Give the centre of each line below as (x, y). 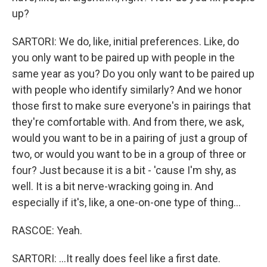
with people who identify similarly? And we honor (127, 90)
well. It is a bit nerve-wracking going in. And (113, 186)
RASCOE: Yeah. (47, 230)
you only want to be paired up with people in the (123, 58)
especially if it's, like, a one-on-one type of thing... (126, 202)
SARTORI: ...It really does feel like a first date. (116, 258)
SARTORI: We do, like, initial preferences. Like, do (125, 41)
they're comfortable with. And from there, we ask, (128, 122)
